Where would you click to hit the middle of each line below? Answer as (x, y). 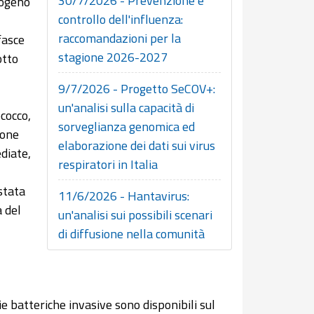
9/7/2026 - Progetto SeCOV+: (137, 89)
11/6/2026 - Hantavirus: (124, 196)
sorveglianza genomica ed (127, 127)
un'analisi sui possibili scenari (135, 215)
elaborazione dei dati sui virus (137, 145)
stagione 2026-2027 (113, 57)
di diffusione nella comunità (131, 234)
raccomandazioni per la (120, 38)
